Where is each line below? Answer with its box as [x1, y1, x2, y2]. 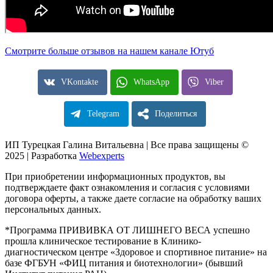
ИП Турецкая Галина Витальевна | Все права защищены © [5, 139, 249, 150]
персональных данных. [5, 204, 101, 214]
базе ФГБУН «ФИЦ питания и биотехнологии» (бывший [5, 257, 243, 268]
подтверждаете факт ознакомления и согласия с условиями [5, 182, 250, 193]
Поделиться [155, 108, 197, 118]
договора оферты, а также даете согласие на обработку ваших [5, 193, 261, 204]
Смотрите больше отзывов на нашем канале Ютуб [5, 45, 214, 56]
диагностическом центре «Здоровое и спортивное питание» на [5, 246, 267, 257]
